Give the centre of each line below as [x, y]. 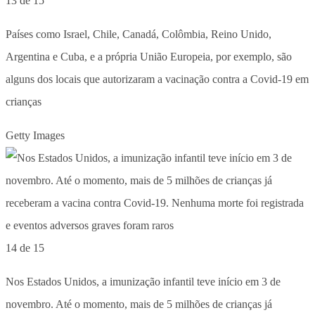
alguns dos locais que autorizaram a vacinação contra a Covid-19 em [157, 79]
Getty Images [35, 135]
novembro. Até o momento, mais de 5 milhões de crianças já [139, 304]
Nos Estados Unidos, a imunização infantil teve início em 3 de [143, 281]
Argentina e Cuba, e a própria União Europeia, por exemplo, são [149, 56]
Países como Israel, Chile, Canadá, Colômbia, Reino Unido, [139, 34]
